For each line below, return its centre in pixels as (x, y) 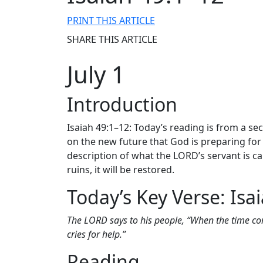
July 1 (96, 75)
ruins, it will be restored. (121, 170)
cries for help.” (96, 235)
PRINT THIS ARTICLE (111, 21)
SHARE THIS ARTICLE (112, 40)
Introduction (122, 104)
